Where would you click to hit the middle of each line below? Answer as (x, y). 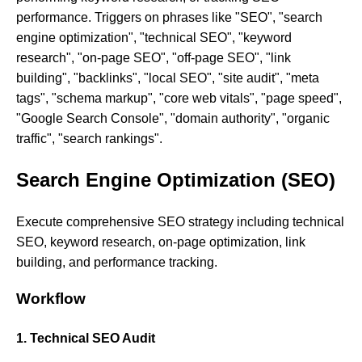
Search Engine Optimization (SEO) (176, 179)
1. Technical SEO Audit (86, 338)
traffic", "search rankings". (89, 138)
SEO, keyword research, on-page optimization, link (161, 242)
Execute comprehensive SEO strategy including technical (180, 221)
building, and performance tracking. (117, 262)
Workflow (51, 299)
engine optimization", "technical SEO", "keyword (154, 37)
